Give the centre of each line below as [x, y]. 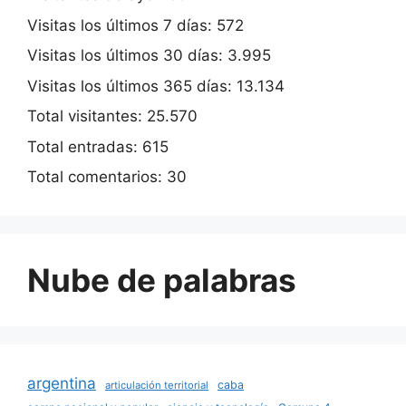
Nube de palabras [162, 280]
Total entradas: [85, 146]
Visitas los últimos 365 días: [132, 86]
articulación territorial [157, 386]
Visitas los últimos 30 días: [127, 56]
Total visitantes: [87, 116]
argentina [62, 383]
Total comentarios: [97, 177]
